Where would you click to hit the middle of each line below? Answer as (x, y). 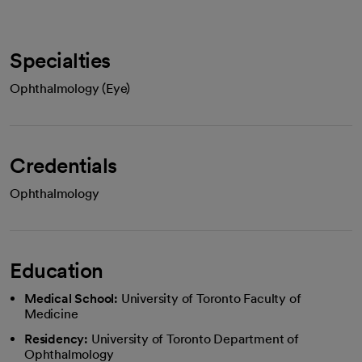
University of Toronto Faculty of (211, 299)
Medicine (51, 314)
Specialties (60, 60)
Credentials (63, 165)
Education (57, 270)
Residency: (56, 339)
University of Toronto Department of (195, 339)
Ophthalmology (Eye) (70, 88)
